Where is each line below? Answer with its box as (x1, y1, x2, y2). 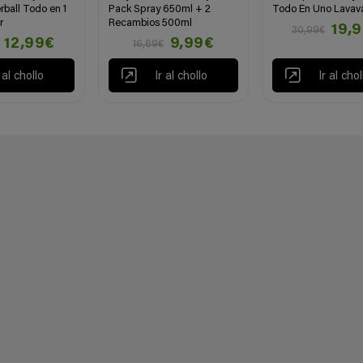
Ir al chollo (154, 70, 207, 83)
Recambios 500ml (109, 17, 193, 28)
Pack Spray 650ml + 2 (109, 3, 211, 15)
